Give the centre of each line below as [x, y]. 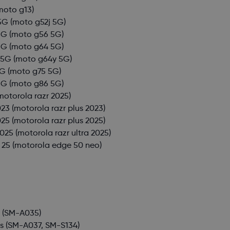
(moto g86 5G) [36, 84]
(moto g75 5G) [34, 72]
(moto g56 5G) [36, 35]
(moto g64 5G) [36, 47]
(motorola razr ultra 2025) [62, 134]
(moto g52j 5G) [37, 23]
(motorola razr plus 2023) [58, 109]
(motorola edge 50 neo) [56, 146]
